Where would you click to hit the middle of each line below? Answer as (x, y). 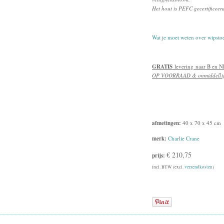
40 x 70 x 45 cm (201, 123)
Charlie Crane (184, 138)
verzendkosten (198, 167)
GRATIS (162, 66)
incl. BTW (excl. (168, 167)
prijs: (159, 155)
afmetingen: (166, 123)
